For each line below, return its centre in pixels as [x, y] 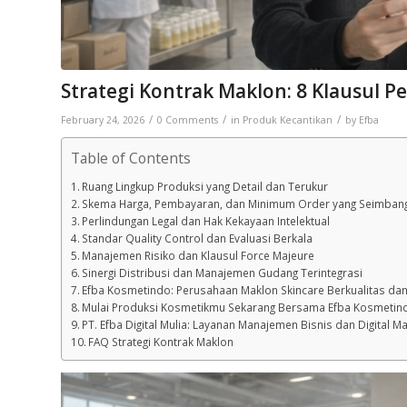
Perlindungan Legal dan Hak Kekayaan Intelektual [206, 220]
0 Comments [188, 119]
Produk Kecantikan [288, 119]
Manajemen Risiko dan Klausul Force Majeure [199, 255]
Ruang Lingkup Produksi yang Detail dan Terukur [205, 186]
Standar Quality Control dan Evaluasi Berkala [198, 238]
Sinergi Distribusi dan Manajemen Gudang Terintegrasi [223, 272]
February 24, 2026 [103, 119]
